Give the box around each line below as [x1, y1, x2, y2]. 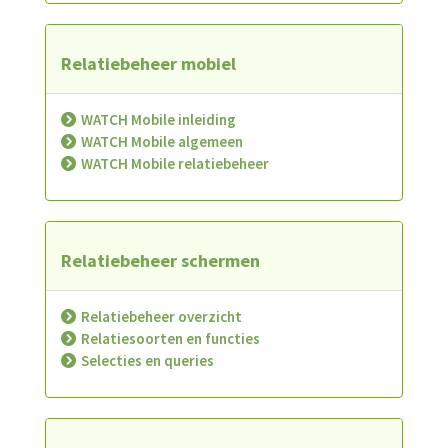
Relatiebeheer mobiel [61, 52, 236, 75]
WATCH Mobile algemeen [81, 132, 243, 151]
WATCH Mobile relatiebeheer [81, 154, 269, 173]
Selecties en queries [81, 351, 214, 370]
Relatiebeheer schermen [61, 249, 260, 272]
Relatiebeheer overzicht [81, 307, 242, 326]
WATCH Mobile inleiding [81, 110, 236, 129]
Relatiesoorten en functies [81, 329, 260, 348]
